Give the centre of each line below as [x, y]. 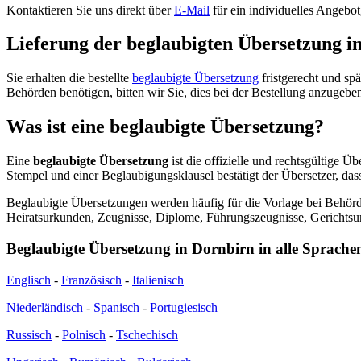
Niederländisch [45, 307]
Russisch [29, 334]
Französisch [91, 280]
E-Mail [192, 10]
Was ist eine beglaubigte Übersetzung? [165, 127]
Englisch [29, 280]
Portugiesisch [184, 307]
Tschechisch [147, 334]
